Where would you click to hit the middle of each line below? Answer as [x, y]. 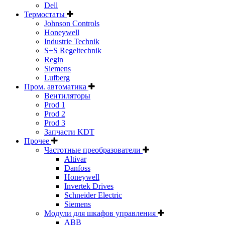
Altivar [75, 159]
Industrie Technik [72, 42]
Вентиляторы [67, 96]
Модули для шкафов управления [101, 213]
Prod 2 [55, 114]
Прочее [38, 141]
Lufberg [57, 78]
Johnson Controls [72, 24]
